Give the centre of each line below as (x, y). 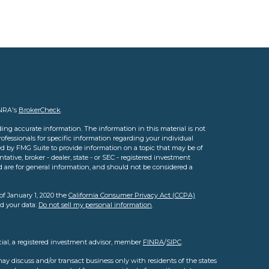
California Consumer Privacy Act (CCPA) (131, 195)
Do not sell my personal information (95, 205)
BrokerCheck (39, 110)
